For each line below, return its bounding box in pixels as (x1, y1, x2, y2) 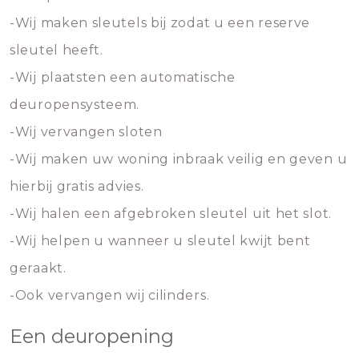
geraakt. (10, 260, 67, 276)
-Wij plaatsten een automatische (10, 70, 236, 85)
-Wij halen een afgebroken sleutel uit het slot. (10, 206, 332, 221)
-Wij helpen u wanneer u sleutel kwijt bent (10, 233, 311, 248)
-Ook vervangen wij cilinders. (10, 288, 210, 303)
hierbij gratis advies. (10, 179, 144, 194)
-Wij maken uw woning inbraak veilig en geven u (10, 151, 348, 167)
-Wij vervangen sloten (10, 124, 163, 139)
